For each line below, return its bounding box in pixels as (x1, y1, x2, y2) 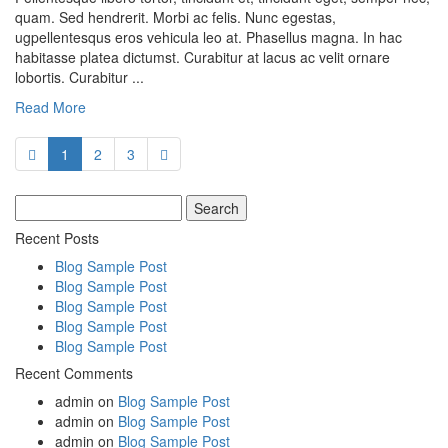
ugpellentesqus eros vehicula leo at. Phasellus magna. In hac (15, 27, 402, 48)
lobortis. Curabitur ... (15, 67, 144, 88)
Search (14, 194, 61, 215)
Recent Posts (15, 228, 99, 249)
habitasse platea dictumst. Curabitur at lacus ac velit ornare (15, 47, 390, 68)
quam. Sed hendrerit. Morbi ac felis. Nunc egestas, (15, 7, 336, 28)
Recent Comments (15, 363, 133, 384)
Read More (15, 97, 86, 118)
